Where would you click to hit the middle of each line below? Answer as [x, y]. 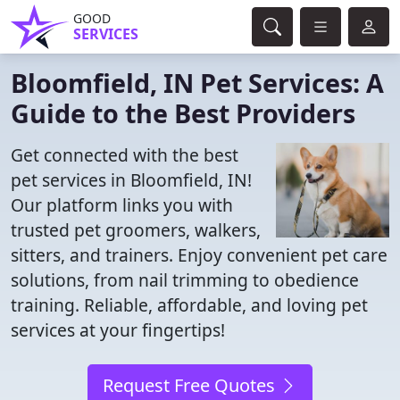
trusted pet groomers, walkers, [136, 230]
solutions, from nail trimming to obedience [185, 280]
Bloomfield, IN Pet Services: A [197, 83]
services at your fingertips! [118, 330]
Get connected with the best [125, 155]
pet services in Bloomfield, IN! [131, 180]
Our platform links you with [122, 205]
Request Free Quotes [191, 385]
